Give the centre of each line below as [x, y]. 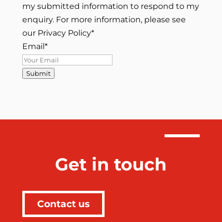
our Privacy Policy [56, 33]
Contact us [63, 204]
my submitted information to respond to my [111, 6]
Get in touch [111, 164]
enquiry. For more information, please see [104, 20]
